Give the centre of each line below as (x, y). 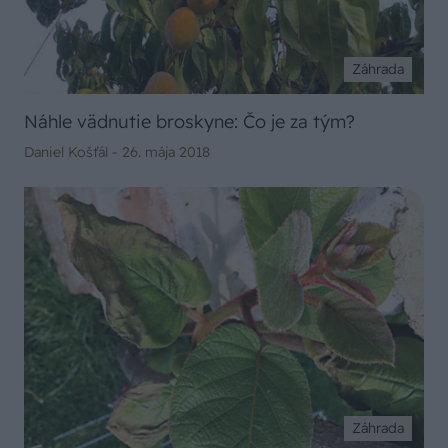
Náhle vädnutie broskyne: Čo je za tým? (189, 121)
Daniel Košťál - (73, 151)
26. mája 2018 (166, 151)
